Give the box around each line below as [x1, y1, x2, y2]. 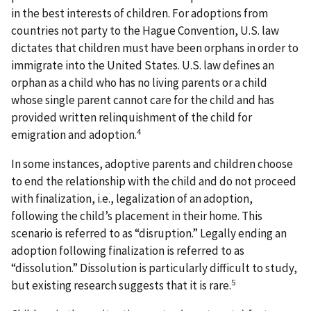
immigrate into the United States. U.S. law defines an [11, 58, 274, 74]
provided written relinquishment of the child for [11, 110, 252, 126]
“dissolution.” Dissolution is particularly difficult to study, [11, 260, 297, 276]
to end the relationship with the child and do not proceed [11, 173, 296, 189]
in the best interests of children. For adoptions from [11, 6, 268, 22]
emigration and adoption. [11, 127, 137, 143]
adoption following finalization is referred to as [11, 242, 244, 258]
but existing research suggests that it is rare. [11, 277, 231, 293]
